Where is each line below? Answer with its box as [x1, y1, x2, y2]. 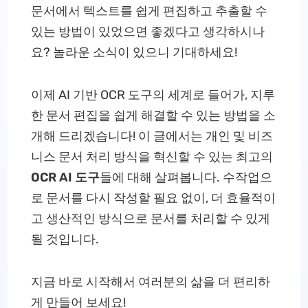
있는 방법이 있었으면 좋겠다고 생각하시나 [30, 24, 265, 39]
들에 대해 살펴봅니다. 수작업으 [99, 170, 272, 185]
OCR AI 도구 [30, 170, 100, 185]
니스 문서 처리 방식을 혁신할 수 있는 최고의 [30, 149, 273, 164]
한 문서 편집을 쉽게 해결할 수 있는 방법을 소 [30, 108, 276, 123]
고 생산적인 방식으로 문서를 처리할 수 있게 [30, 211, 270, 226]
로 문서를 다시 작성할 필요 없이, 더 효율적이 [30, 190, 276, 206]
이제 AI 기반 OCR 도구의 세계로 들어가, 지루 [30, 87, 275, 102]
